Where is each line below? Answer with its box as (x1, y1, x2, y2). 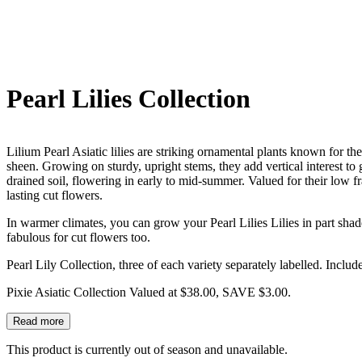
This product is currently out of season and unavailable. (6, 342, 288, 356)
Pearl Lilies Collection (6, 84, 250, 114)
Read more (13, 314, 64, 327)
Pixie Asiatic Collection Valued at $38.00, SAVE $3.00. (6, 284, 291, 299)
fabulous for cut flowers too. (6, 229, 150, 244)
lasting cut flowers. (6, 187, 103, 202)
